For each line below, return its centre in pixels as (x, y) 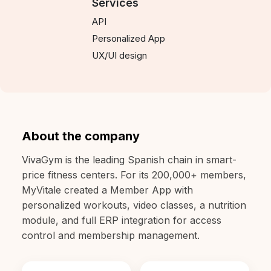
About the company (81, 136)
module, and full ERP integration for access (122, 220)
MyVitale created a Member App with (107, 190)
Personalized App (129, 38)
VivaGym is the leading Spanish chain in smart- (129, 159)
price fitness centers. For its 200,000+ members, (134, 175)
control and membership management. (111, 235)
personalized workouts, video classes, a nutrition (134, 205)
